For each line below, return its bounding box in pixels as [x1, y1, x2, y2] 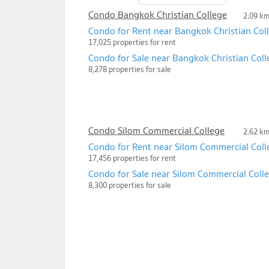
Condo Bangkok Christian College [88, 7, 227, 23]
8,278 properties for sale [88, 63, 171, 76]
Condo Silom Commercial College [88, 122, 225, 139]
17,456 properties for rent [88, 152, 176, 165]
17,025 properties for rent [88, 36, 176, 49]
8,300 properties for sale [88, 179, 171, 192]
